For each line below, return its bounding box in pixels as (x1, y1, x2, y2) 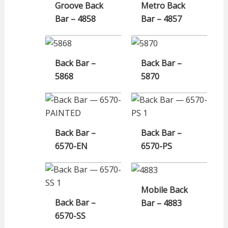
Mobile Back (141, 184, 188, 196)
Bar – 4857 (141, 13, 182, 24)
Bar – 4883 (141, 197, 182, 209)
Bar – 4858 (54, 13, 96, 24)
